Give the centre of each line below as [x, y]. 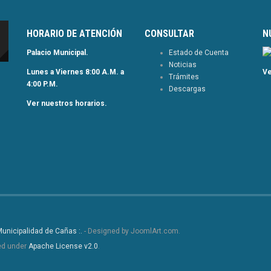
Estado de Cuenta [199, 52]
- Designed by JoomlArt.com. [131, 231]
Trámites [184, 77]
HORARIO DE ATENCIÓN [74, 33]
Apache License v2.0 [63, 246]
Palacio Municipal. [57, 52]
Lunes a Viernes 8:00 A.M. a [75, 72]
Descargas [187, 89]
